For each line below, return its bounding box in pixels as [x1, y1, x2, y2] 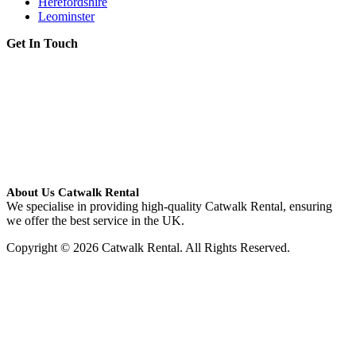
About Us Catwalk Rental [6, 185, 139, 199]
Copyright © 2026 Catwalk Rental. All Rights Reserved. [6, 240, 290, 254]
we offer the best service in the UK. [6, 213, 184, 227]
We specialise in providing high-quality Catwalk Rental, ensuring [6, 199, 332, 213]
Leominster [38, 9, 95, 23]
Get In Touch [6, 36, 78, 50]
